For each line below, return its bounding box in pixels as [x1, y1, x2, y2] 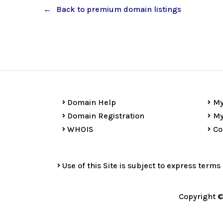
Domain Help [67, 98, 116, 107]
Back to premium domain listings [56, 4, 181, 14]
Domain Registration [67, 111, 144, 120]
